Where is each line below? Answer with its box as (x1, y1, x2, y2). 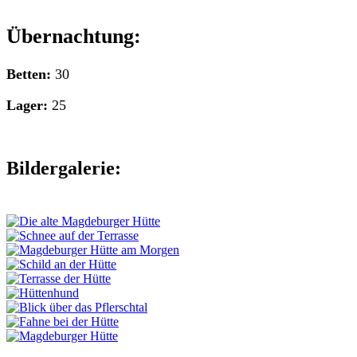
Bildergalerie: (6, 158, 121, 179)
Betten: (6, 66, 51, 83)
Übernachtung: (6, 24, 141, 49)
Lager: (6, 96, 48, 113)
